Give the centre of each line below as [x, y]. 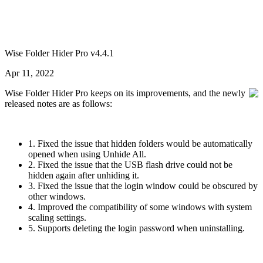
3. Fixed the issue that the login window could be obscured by [143, 186]
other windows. [57, 196]
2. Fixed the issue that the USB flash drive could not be [130, 165]
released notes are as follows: [58, 104]
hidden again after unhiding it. [84, 175]
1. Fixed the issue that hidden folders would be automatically [140, 144]
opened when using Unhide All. [87, 154]
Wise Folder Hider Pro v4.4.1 [59, 53]
